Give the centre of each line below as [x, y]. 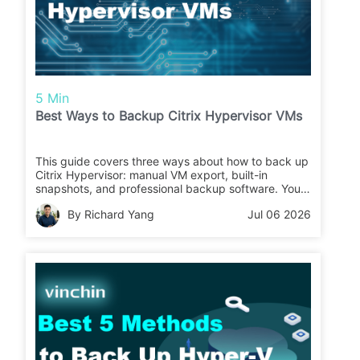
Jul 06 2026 [280, 215]
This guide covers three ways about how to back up [172, 162]
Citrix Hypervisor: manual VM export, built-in [152, 175]
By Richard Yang [111, 215]
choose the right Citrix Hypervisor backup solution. [169, 216]
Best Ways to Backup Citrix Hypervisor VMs [169, 116]
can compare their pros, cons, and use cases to [160, 202]
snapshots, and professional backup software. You [168, 189]
